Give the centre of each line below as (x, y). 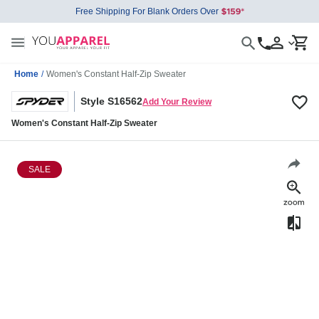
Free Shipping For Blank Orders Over (147, 11)
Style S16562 (111, 101)
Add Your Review (177, 101)
